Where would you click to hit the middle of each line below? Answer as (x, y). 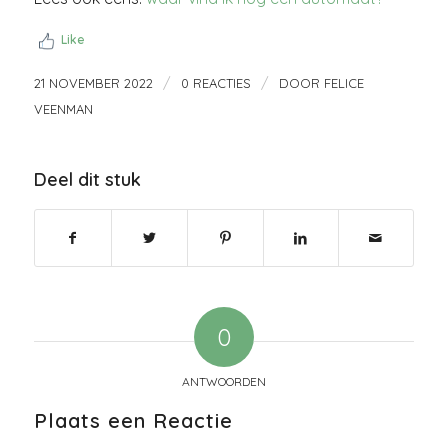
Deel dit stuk (87, 179)
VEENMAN (63, 108)
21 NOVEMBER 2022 (93, 82)
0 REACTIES (215, 82)
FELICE (343, 82)
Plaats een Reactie (133, 420)
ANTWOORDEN (223, 381)
